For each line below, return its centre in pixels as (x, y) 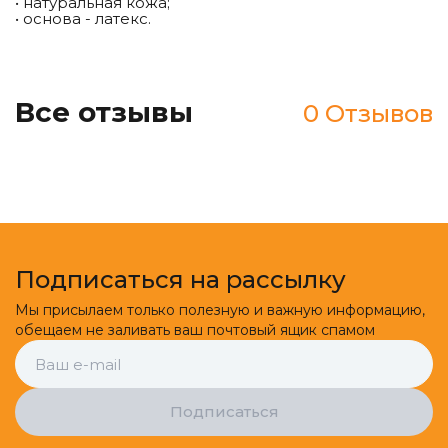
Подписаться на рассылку (180, 279)
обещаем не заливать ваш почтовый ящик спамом (195, 330)
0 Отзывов (368, 114)
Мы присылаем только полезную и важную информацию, (220, 310)
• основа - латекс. (83, 19)
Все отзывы (104, 112)
